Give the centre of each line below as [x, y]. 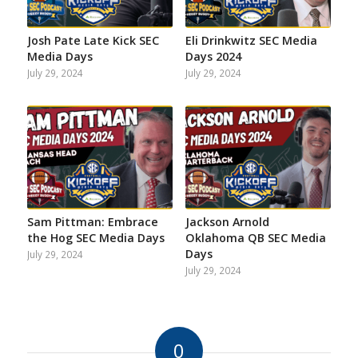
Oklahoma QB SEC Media [255, 238]
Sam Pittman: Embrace [92, 222]
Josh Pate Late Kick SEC [93, 41]
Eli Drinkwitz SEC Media [251, 41]
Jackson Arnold [227, 222]
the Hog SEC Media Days [95, 238]
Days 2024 [213, 57]
